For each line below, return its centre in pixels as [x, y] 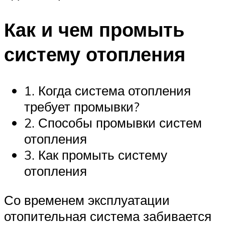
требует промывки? [82, 107]
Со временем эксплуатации [87, 200]
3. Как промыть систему [96, 155]
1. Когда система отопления [107, 91]
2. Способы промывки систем [113, 123]
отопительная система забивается [108, 216]
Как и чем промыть [94, 30]
